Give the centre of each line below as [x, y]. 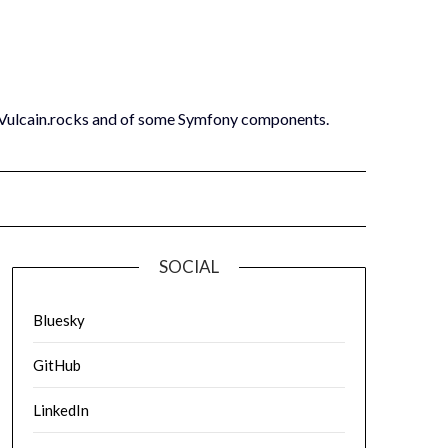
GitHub [56, 365]
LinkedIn [60, 410]
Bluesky [58, 320]
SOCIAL [188, 266]
